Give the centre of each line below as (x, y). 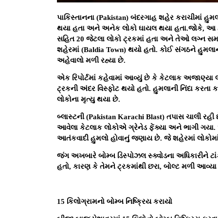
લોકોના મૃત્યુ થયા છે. (89, 99)
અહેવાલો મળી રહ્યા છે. (91, 60)
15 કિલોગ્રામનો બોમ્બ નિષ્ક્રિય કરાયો (116, 201)
